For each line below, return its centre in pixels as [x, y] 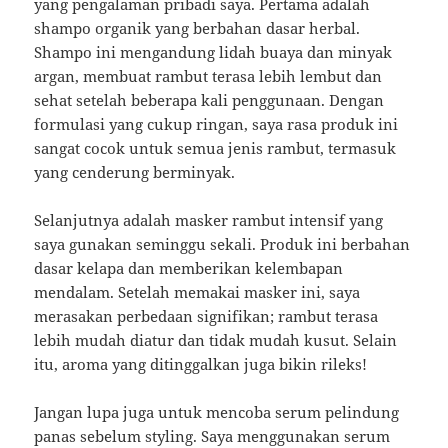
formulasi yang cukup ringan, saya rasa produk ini [216, 124]
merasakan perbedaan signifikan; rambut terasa [206, 316]
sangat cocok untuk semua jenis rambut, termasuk [215, 148]
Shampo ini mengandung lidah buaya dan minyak [213, 52]
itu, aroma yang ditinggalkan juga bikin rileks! [201, 364]
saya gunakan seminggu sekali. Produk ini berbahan [222, 244]
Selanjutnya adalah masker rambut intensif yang [209, 220]
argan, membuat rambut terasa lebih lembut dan [208, 76]
